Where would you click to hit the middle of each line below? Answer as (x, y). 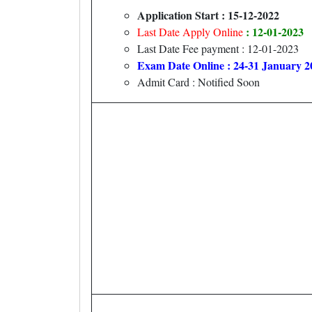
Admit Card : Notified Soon (198, 82)
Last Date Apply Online (192, 32)
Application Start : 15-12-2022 (208, 15)
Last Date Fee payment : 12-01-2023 (218, 48)
